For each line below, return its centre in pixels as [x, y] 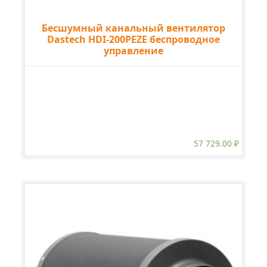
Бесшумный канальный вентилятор [133, 28]
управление [133, 50]
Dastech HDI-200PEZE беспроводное [133, 39]
